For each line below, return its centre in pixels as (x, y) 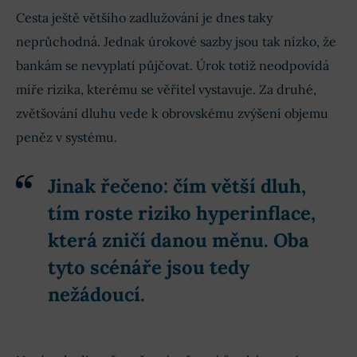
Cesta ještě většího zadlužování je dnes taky (144, 17)
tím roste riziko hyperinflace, (182, 213)
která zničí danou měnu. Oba (178, 240)
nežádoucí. (96, 294)
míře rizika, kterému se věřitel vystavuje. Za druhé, (166, 89)
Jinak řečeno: (108, 186)
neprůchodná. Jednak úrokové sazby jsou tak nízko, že (176, 41)
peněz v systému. (67, 137)
